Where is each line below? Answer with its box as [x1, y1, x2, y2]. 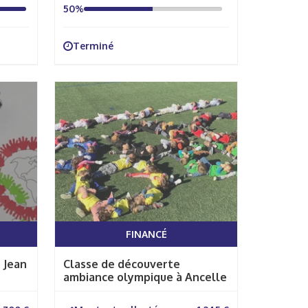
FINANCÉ [125, 228, 167, 240]
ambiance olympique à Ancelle [63, 270, 227, 284]
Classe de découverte [63, 257, 180, 271]
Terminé [73, 40, 113, 52]
